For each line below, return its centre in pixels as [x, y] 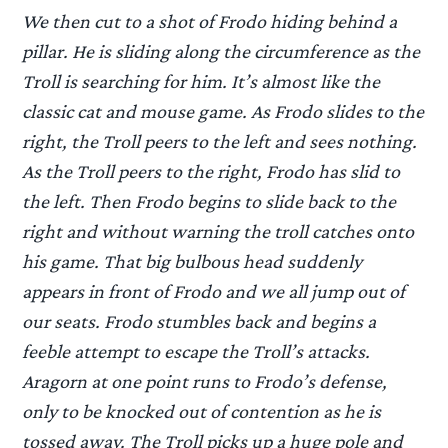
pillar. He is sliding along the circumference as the [221, 51]
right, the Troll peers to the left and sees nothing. [220, 141]
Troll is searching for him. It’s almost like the [201, 81]
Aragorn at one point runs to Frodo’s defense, [205, 381]
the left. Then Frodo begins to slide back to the [209, 201]
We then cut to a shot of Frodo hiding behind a [210, 21]
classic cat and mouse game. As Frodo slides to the [223, 111]
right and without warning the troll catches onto [218, 231]
